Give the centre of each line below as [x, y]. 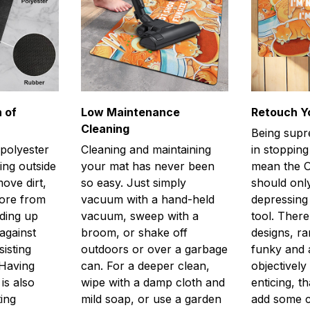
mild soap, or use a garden [152, 299]
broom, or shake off [135, 233]
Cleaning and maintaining [146, 150]
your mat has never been [148, 166]
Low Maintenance [131, 112]
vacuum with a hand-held [148, 200]
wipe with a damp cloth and [153, 283]
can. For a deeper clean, [146, 266]
